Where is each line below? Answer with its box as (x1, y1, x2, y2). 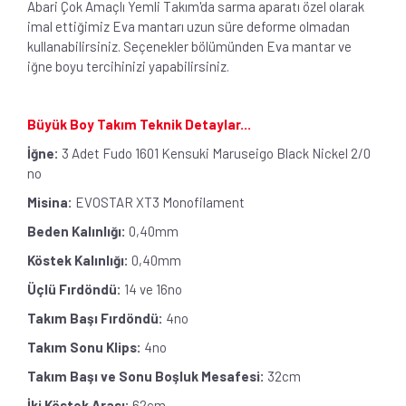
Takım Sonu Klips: (27, 338, 141, 355)
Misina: (27, 193, 72, 210)
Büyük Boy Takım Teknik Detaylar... (27, 115, 251, 132)
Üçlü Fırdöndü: (27, 280, 124, 297)
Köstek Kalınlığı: (27, 251, 129, 268)
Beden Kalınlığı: (27, 222, 126, 239)
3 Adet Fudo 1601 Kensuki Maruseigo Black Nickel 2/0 (59, 144, 371, 161)
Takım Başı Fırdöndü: (27, 309, 163, 326)
